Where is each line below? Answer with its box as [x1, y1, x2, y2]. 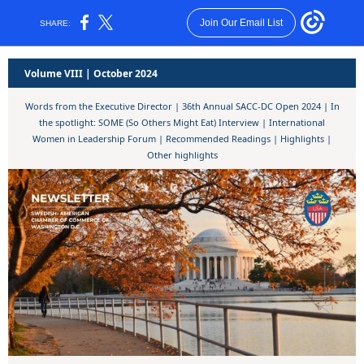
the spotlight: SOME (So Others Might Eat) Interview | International [39, 116, 325, 128]
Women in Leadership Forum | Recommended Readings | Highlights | [32, 132, 331, 145]
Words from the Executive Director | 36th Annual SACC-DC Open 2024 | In [24, 100, 340, 112]
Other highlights [146, 149, 218, 161]
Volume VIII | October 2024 [24, 67, 158, 80]
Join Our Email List [199, 17, 283, 28]
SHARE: [35, 18, 76, 28]
